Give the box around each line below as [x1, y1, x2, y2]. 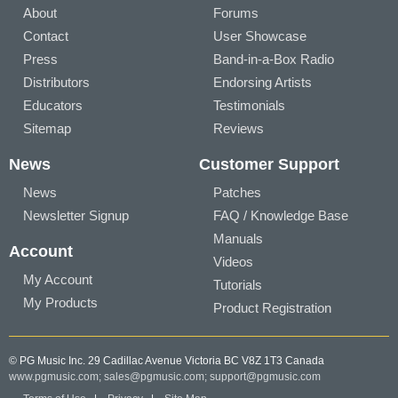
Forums [213, 5, 259, 20]
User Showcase [213, 28, 306, 44]
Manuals [213, 231, 263, 246]
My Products [23, 295, 98, 310]
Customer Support [199, 155, 339, 173]
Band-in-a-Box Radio [213, 52, 334, 67]
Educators [23, 98, 83, 113]
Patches [213, 185, 261, 200]
